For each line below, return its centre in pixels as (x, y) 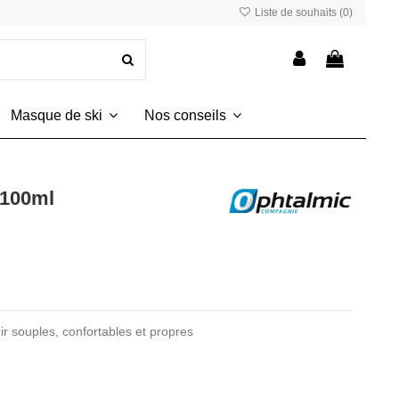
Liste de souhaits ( (297, 12)
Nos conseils (187, 116)
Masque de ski (58, 116)
